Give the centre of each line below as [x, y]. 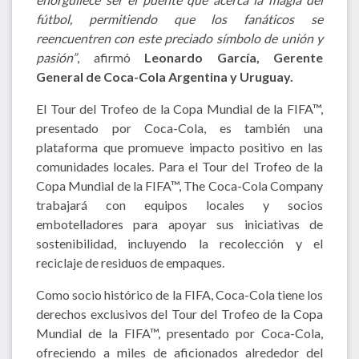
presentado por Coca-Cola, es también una [179, 127]
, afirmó [111, 57]
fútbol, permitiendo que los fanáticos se [179, 18]
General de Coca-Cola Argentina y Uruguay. [165, 76]
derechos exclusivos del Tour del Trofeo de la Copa [179, 313]
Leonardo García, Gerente [234, 57]
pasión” [56, 57]
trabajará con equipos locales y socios [179, 204]
